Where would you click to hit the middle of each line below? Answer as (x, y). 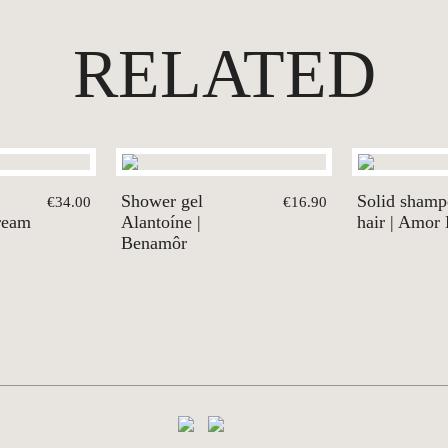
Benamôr (154, 243)
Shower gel (162, 201)
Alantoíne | (161, 222)
